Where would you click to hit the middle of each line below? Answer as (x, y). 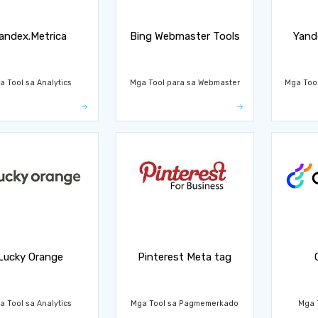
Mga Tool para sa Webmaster (185, 82)
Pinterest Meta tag (185, 257)
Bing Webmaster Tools (185, 36)
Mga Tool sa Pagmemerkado (185, 303)
